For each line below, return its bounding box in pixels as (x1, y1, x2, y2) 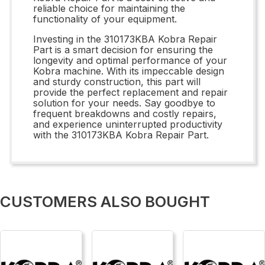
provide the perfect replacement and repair (33, 86, 228, 98)
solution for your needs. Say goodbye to (33, 96, 215, 109)
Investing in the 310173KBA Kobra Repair (33, 33, 217, 45)
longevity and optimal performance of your (33, 54, 227, 66)
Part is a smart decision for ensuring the (33, 43, 213, 56)
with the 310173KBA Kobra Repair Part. (33, 128, 209, 141)
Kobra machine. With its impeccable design (33, 64, 224, 77)
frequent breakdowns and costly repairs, (33, 107, 216, 119)
